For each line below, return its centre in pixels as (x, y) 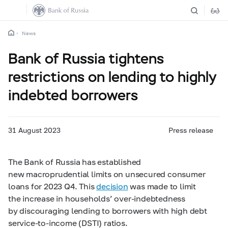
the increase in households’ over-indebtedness (97, 198)
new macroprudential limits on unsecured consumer (107, 174)
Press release (191, 130)
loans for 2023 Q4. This (52, 186)
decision (112, 186)
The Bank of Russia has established (75, 162)
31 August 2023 (34, 130)
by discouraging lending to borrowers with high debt (108, 210)
